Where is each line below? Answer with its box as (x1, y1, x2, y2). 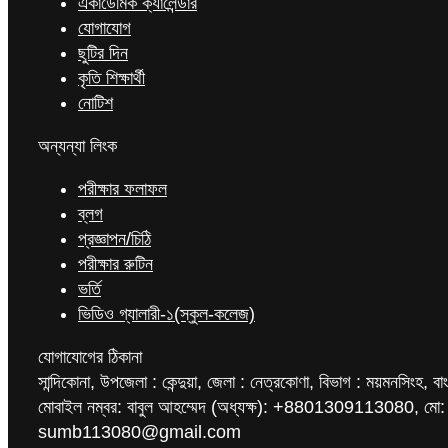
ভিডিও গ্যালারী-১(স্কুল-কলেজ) (78, 304, 255, 324)
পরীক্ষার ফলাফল (78, 179, 167, 199)
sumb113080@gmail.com (38, 422, 241, 442)
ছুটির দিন (78, 43, 128, 63)
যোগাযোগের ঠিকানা (38, 347, 142, 367)
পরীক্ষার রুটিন (78, 254, 153, 274)
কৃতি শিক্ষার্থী (78, 68, 145, 88)
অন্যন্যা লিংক (38, 136, 117, 156)
